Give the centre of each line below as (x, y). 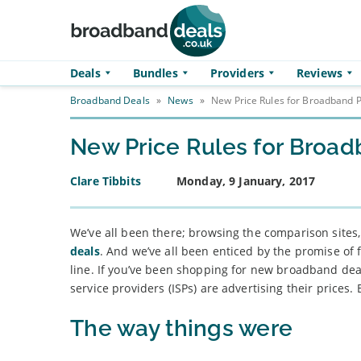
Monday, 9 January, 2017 (246, 181)
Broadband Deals (110, 100)
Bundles (155, 73)
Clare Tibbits (106, 181)
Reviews (319, 73)
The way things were (182, 328)
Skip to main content (73, 52)
